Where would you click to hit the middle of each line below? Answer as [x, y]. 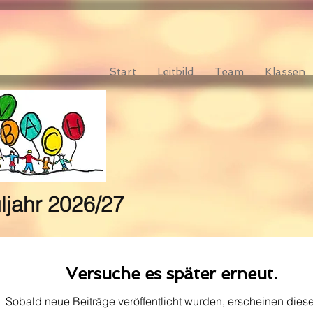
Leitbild [175, 72]
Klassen [285, 72]
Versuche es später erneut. [171, 274]
